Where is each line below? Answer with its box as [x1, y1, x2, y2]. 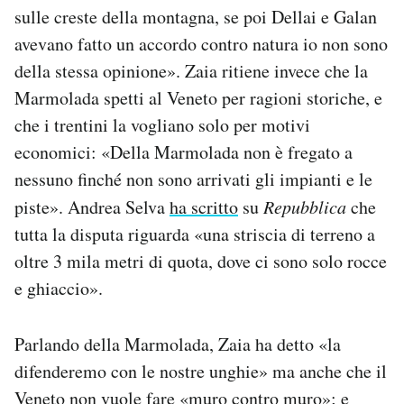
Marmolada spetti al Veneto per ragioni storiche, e [14, 86, 382, 111]
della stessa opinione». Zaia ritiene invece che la [14, 59, 368, 84]
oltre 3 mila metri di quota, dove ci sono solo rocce [14, 249, 387, 274]
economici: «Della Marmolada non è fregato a [14, 140, 353, 165]
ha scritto [170, 195, 238, 220]
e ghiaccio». [14, 276, 103, 301]
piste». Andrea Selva [14, 195, 170, 220]
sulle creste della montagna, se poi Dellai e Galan [14, 5, 377, 30]
